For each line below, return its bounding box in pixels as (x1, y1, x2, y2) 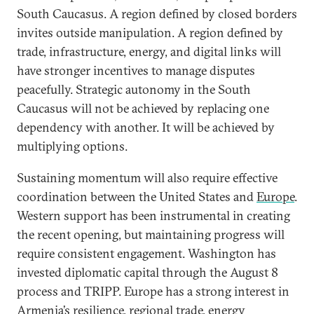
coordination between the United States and (17, 189, 257, 205)
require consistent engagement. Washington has (17, 245, 276, 261)
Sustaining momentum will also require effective (17, 170, 278, 186)
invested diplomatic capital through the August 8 (17, 264, 278, 280)
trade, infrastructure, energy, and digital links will (17, 43, 281, 60)
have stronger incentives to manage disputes (17, 62, 255, 78)
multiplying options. (17, 138, 128, 154)
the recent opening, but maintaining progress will (17, 226, 285, 243)
